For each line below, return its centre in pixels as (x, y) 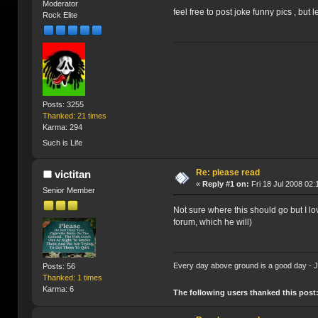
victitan (72, 174)
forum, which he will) (213, 222)
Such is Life (63, 142)
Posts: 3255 (64, 105)
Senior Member (69, 190)
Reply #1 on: (226, 183)
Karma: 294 (63, 127)
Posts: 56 (59, 267)
